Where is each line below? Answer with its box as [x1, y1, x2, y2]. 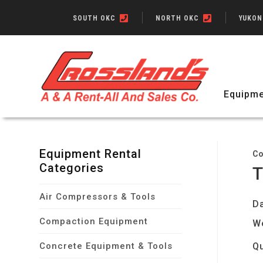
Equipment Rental [39, 147, 142, 161]
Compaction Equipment [39, 216, 149, 227]
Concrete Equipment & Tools [39, 241, 173, 251]
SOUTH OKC [73, 14, 118, 22]
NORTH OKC [156, 14, 201, 22]
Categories [39, 161, 104, 175]
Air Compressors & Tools [39, 191, 156, 202]
